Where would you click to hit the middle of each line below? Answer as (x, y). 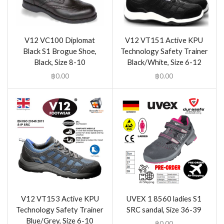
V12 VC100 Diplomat (60, 40)
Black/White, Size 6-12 (164, 62)
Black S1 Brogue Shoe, (60, 51)
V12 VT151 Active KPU (164, 40)
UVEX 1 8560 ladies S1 (164, 199)
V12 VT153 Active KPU (60, 199)
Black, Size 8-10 (60, 62)
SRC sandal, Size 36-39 (164, 210)
